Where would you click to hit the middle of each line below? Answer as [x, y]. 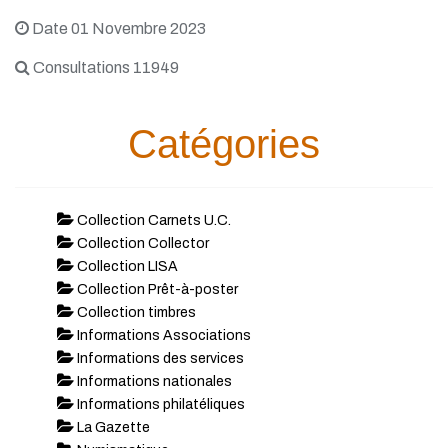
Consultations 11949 [104, 67]
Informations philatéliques [159, 404]
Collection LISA [125, 266]
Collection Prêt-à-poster [155, 289]
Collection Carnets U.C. [152, 220]
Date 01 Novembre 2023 [117, 28]
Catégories [224, 144]
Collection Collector [141, 243]
